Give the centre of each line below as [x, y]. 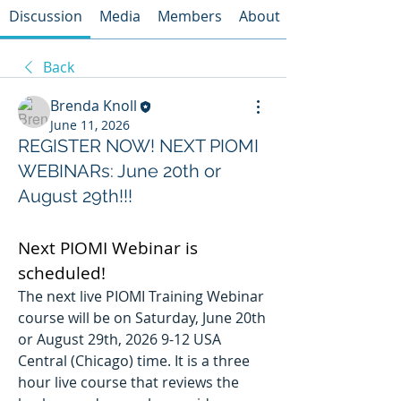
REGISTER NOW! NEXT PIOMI [138, 146]
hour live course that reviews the [128, 383]
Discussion [45, 17]
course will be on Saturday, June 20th [142, 318]
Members [189, 17]
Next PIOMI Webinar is [108, 248]
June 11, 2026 [90, 125]
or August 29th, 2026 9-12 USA [119, 340]
